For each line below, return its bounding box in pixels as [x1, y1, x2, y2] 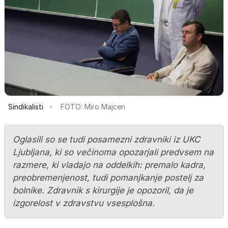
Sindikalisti [8, 102, 43, 111]
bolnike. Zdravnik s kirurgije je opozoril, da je [13, 185, 193, 196]
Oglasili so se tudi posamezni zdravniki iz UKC [13, 134, 200, 145]
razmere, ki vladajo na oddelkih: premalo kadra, [13, 160, 206, 170]
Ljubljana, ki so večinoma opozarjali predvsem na [13, 147, 214, 158]
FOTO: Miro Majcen [61, 102, 125, 111]
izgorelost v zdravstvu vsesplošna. [13, 198, 155, 209]
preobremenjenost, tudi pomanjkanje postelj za [13, 173, 204, 183]
